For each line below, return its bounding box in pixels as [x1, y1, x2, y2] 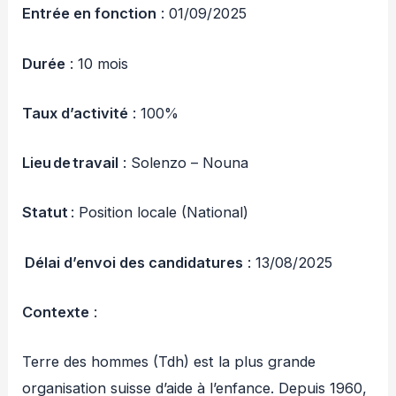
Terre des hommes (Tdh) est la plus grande [22, 353, 316, 371]
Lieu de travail [22, 154, 119, 172]
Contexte [22, 302, 90, 321]
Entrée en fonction [22, 4, 157, 23]
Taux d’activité [22, 103, 129, 122]
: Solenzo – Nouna [118, 154, 249, 172]
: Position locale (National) [68, 203, 249, 222]
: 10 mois [65, 54, 129, 72]
